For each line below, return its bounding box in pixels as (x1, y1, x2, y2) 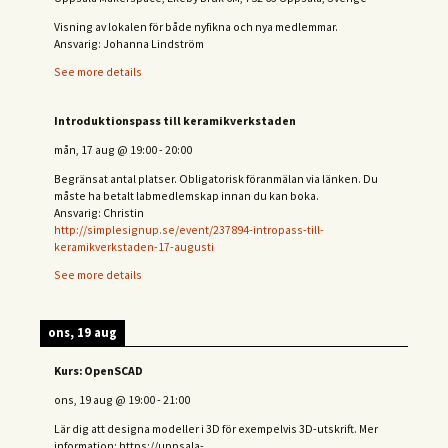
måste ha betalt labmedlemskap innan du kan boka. (54, 187, 319, 203)
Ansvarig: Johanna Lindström (54, 35, 204, 51)
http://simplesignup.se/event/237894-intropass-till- (54, 221, 324, 237)
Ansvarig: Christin (54, 204, 144, 220)
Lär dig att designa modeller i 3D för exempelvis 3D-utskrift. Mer (54, 420, 378, 436)
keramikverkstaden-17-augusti (54, 238, 214, 254)
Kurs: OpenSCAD (54, 363, 143, 379)
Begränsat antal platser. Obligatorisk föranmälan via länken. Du (54, 170, 378, 186)
